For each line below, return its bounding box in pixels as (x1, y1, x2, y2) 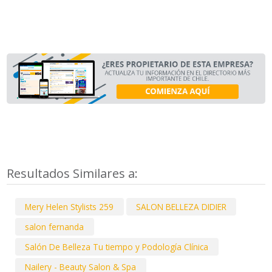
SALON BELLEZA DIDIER (135, 200, 226, 212)
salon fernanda (25, 220, 84, 233)
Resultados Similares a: (7, 165, 141, 182)
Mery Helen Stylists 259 (25, 200, 114, 212)
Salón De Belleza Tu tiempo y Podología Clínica (25, 241, 209, 253)
